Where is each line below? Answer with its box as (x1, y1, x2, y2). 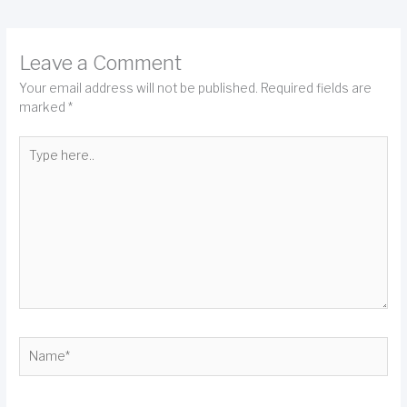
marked (19, 100, 69, 115)
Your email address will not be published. (19, 81, 259, 96)
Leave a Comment (19, 51, 183, 75)
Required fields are (261, 81, 372, 96)
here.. (18, 155, 53, 171)
